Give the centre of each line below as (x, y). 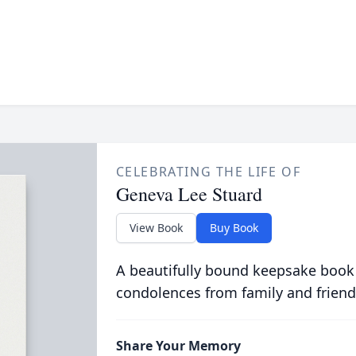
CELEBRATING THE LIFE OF (208, 172)
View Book (156, 228)
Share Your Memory (178, 346)
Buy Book (234, 228)
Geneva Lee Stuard (189, 194)
